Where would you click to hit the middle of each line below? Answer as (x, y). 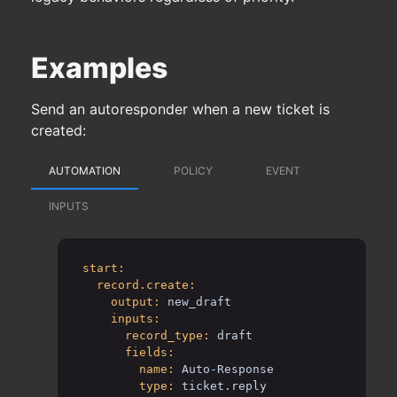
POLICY (193, 171)
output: (136, 302)
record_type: (167, 336)
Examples (99, 68)
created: (58, 131)
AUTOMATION (85, 171)
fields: (150, 353)
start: (104, 269)
